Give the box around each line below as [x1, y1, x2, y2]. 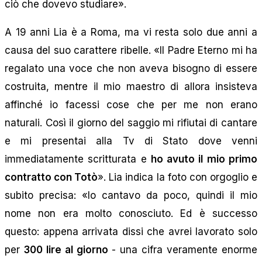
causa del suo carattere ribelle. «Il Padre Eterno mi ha [5, 44, 257, 56]
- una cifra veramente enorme [108, 243, 258, 256]
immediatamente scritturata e [5, 153, 151, 165]
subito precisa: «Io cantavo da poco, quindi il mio [5, 189, 257, 201]
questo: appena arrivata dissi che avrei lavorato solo [5, 225, 257, 237]
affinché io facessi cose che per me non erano [5, 98, 257, 111]
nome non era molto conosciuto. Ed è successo [5, 207, 257, 219]
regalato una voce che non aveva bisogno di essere [5, 62, 257, 74]
